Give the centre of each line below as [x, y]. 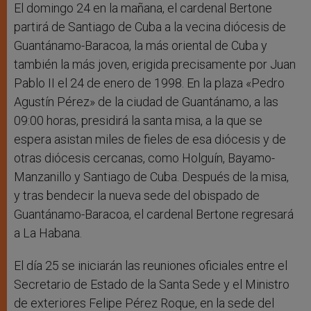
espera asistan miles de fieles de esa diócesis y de [150, 140]
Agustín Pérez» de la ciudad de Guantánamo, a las [146, 102]
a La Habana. [48, 233]
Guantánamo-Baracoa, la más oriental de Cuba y [141, 46]
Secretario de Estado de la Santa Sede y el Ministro [152, 285]
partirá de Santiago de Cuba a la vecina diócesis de [150, 27]
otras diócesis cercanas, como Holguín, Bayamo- [144, 158]
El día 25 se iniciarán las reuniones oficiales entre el [151, 266]
